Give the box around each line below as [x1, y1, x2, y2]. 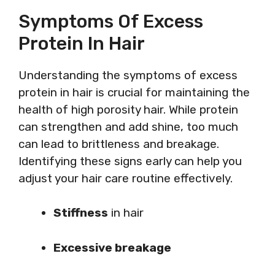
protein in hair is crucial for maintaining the [18, 85, 250, 99]
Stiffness [53, 206, 108, 220]
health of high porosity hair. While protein [18, 102, 238, 117]
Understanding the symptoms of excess [18, 68, 238, 82]
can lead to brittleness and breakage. [18, 136, 219, 151]
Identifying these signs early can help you [18, 153, 242, 168]
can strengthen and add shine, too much [18, 119, 238, 134]
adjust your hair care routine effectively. [18, 171, 233, 185]
